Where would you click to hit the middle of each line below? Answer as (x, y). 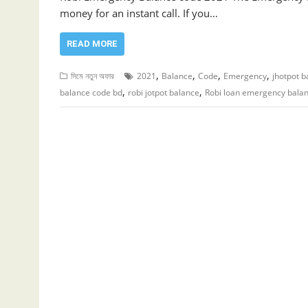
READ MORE (92, 43)
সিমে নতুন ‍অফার (92, 76)
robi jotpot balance (164, 92)
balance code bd (91, 92)
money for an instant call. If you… (139, 13)
